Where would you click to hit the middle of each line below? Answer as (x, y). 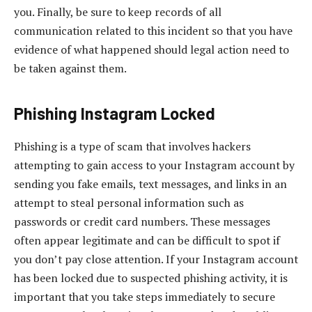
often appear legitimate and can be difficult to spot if (147, 241)
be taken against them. (70, 69)
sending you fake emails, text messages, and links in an (150, 184)
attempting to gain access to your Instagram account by (154, 165)
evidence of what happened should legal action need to (151, 50)
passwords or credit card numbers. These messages (142, 222)
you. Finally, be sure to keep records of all (118, 12)
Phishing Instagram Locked (115, 113)
